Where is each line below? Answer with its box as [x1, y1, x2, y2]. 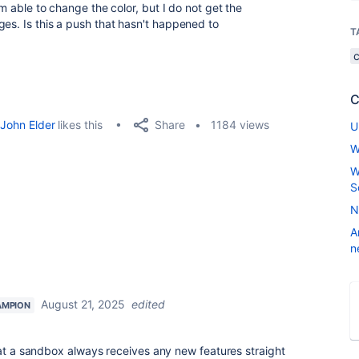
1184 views [211, 118, 269, 131]
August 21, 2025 [41, 297, 125, 311]
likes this [54, 118, 103, 131]
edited [131, 297, 165, 311]
